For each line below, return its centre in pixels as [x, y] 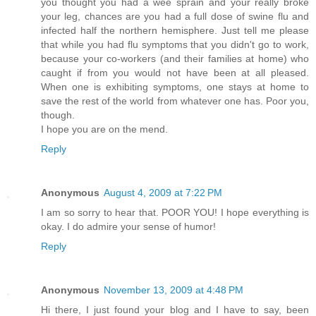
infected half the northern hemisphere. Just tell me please [175, 31]
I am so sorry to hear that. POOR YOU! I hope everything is [175, 213]
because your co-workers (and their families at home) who [175, 59]
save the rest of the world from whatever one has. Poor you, [175, 101]
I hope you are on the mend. [104, 129]
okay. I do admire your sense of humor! [128, 227]
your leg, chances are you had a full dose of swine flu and [175, 17]
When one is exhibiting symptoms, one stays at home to [175, 87]
